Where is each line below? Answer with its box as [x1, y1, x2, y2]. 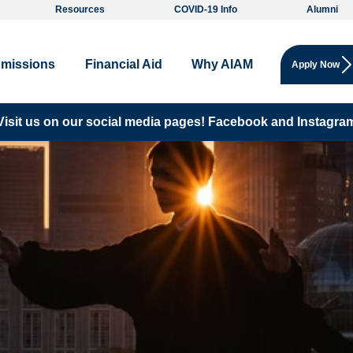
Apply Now [292, 58, 340, 70]
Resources [54, 4, 105, 15]
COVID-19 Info [173, 4, 237, 15]
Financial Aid [84, 57, 162, 71]
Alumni [307, 4, 339, 15]
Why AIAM [191, 57, 253, 71]
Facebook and [208, 114, 294, 128]
